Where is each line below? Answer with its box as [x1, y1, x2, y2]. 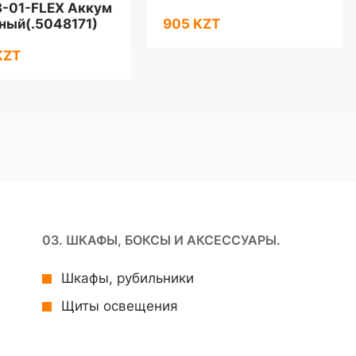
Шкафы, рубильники [61, 270, 194, 286]
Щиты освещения [61, 298, 178, 314]
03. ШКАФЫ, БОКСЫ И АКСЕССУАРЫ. [42, 232, 281, 248]
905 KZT [163, 16, 220, 32]
